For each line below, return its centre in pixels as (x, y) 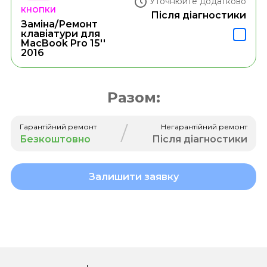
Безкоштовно (55, 139)
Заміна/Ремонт (59, 24)
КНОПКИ (38, 10)
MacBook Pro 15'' (63, 43)
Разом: (133, 97)
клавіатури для (60, 33)
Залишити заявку (133, 176)
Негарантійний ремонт (204, 126)
